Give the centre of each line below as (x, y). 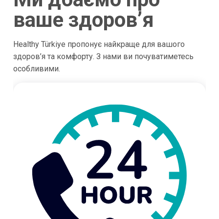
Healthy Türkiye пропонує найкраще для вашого (99, 44)
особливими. (36, 68)
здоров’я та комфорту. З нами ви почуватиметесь (103, 56)
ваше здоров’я (83, 20)
